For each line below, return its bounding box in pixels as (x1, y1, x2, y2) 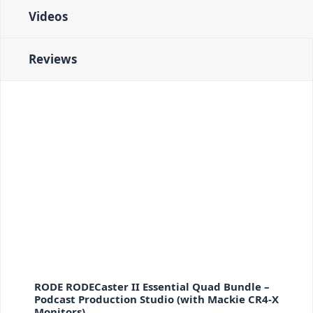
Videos (29, 8, 68, 25)
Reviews (29, 51, 77, 68)
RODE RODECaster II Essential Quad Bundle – (34, 279, 270, 293)
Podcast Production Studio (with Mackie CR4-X (34, 291, 279, 306)
